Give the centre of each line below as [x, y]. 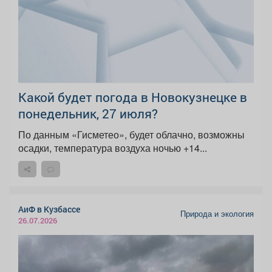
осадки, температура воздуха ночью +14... [180, 148]
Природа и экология [217, 214]
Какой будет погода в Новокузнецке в [133, 97]
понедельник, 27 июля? [88, 114]
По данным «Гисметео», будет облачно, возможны [74, 135]
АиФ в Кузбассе [49, 209]
